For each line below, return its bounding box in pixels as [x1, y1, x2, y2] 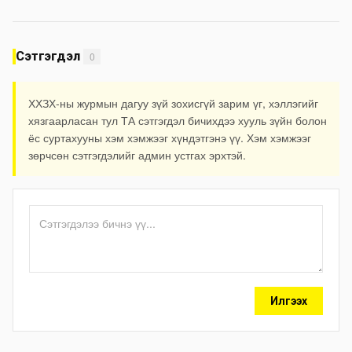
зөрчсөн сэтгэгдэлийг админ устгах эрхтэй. [28, 146, 246, 163]
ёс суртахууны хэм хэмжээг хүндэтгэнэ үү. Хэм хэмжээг [28, 129, 311, 145]
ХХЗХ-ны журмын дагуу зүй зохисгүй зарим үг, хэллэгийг [28, 94, 318, 111]
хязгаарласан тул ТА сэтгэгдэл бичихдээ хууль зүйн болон [28, 112, 327, 128]
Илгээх [270, 294, 307, 307]
